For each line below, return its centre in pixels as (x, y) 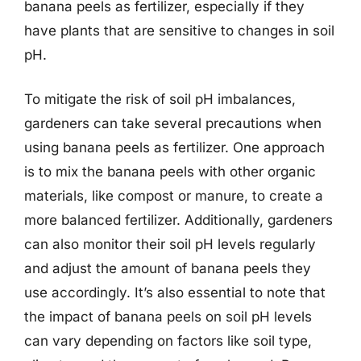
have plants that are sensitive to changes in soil (179, 30)
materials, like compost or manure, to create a (174, 196)
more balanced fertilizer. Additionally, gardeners (178, 220)
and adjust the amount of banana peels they (168, 268)
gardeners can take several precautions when (173, 123)
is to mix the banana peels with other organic (170, 172)
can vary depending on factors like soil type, (168, 341)
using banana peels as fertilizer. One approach (174, 147)
